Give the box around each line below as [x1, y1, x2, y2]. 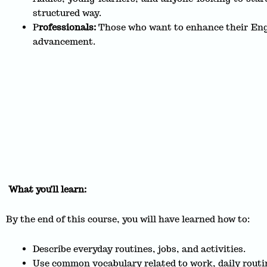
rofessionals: [39, 21, 96, 33]
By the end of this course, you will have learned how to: [6, 213, 250, 225]
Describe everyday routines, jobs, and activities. [33, 243, 246, 255]
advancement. [33, 36, 95, 48]
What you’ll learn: [6, 183, 86, 195]
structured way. [33, 7, 101, 19]
